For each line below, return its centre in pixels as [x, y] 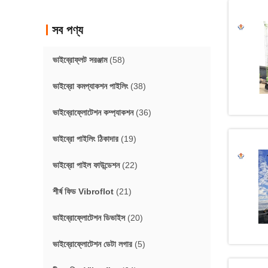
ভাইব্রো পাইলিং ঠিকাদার [86, 139]
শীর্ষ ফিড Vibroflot [83, 191]
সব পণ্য [68, 30]
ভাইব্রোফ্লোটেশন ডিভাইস [89, 218]
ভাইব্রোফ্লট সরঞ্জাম [80, 60]
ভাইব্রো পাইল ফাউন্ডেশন [86, 165]
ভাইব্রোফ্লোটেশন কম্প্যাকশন [93, 112]
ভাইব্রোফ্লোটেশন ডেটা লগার [92, 244]
